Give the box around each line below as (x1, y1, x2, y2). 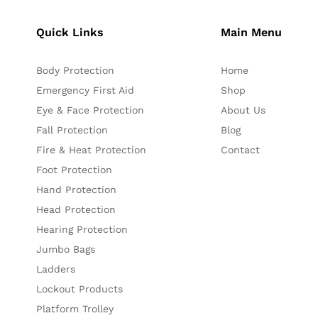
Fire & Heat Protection (36, 144, 147, 156)
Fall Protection (36, 124, 109, 136)
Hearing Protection (36, 224, 128, 236)
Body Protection (36, 65, 115, 77)
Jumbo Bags (36, 243, 96, 256)
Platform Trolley (36, 303, 114, 315)
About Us (220, 104, 265, 116)
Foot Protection (36, 164, 113, 176)
